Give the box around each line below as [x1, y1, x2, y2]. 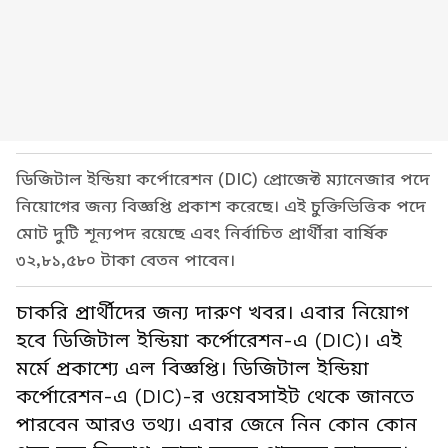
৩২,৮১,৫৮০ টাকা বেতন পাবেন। [16, 251, 235, 270]
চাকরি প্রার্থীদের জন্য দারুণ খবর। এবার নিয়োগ [16, 301, 409, 324]
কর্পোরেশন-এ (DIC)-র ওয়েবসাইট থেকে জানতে [16, 385, 414, 408]
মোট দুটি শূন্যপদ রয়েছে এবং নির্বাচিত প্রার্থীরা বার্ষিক [16, 224, 388, 243]
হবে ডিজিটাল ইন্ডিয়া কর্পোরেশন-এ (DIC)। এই [16, 329, 402, 352]
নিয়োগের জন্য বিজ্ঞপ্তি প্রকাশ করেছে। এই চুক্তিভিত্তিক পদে [16, 197, 426, 216]
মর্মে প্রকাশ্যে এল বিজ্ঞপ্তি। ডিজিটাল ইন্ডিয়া [16, 357, 369, 380]
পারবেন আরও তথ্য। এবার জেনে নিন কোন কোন [16, 413, 417, 436]
